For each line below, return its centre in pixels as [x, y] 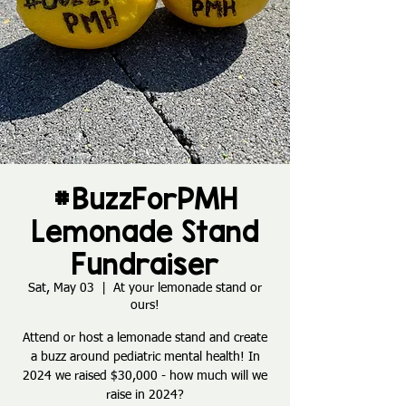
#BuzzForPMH [145, 198]
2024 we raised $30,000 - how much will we [145, 376]
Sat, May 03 [61, 288]
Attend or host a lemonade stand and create [145, 338]
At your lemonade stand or [188, 288]
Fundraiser [145, 263]
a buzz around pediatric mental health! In [145, 357]
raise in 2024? [145, 395]
